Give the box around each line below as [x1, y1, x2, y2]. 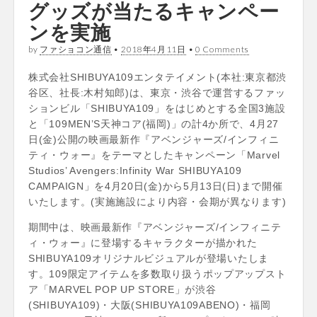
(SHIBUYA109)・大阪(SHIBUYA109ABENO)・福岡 [28, 299, 271, 311]
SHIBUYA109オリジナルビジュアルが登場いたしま [28, 253, 269, 264]
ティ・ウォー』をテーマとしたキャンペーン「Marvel [28, 149, 280, 161]
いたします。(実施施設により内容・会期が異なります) [28, 196, 287, 207]
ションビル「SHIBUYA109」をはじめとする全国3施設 [28, 103, 286, 114]
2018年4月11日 [120, 44, 186, 54]
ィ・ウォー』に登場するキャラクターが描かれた [28, 237, 258, 248]
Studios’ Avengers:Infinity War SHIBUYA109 [28, 165, 242, 176]
